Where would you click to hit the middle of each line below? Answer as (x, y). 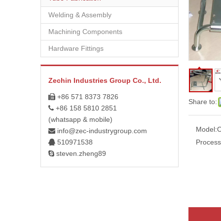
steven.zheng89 (80, 153)
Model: (206, 129)
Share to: (203, 102)
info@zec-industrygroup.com (102, 131)
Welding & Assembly (80, 15)
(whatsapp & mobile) (80, 119)
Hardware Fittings (76, 48)
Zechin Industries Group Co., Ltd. (105, 80)
